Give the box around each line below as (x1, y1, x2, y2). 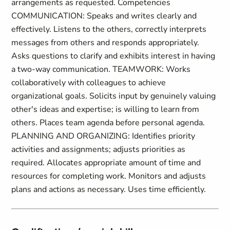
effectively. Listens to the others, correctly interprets (11, 24, 207, 35)
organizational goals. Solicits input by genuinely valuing (11, 90, 216, 102)
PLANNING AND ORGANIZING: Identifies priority (11, 130, 196, 142)
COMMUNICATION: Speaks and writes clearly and (11, 10, 197, 22)
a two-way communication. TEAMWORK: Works (11, 64, 191, 75)
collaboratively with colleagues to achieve (11, 77, 166, 88)
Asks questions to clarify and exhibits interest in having (11, 50, 216, 62)
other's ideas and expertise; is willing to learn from (11, 104, 200, 115)
